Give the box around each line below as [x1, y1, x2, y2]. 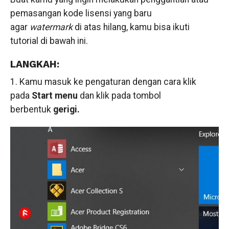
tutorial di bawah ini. [10, 35, 88, 46]
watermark [29, 21, 75, 32]
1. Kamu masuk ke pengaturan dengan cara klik [10, 76, 196, 87]
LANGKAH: [10, 58, 59, 70]
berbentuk [10, 104, 53, 114]
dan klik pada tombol [79, 90, 161, 101]
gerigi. [53, 104, 80, 114]
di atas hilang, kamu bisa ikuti [74, 21, 190, 32]
